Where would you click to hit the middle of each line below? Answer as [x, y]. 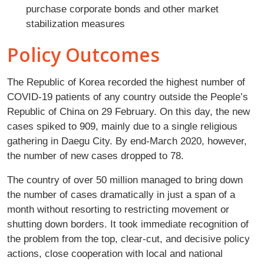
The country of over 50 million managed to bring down [125, 180]
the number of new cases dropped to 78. [95, 156]
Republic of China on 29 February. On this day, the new [128, 112]
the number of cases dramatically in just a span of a [121, 195]
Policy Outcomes [83, 55]
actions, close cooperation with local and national [115, 254]
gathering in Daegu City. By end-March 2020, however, [127, 141]
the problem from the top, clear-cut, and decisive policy [128, 239]
